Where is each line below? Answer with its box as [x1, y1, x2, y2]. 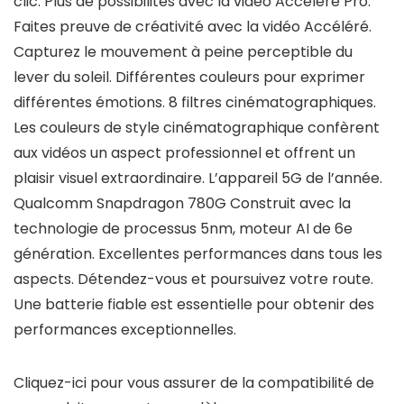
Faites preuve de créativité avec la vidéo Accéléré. [14, 16, 372, 38]
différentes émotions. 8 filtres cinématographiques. [14, 92, 376, 114]
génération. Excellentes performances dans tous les [14, 243, 382, 265]
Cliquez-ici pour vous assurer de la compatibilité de [14, 372, 374, 394]
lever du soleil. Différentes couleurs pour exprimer [14, 67, 365, 88]
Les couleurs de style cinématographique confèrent [14, 117, 380, 139]
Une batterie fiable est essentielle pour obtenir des [14, 294, 374, 316]
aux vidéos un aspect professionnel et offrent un [14, 142, 355, 164]
